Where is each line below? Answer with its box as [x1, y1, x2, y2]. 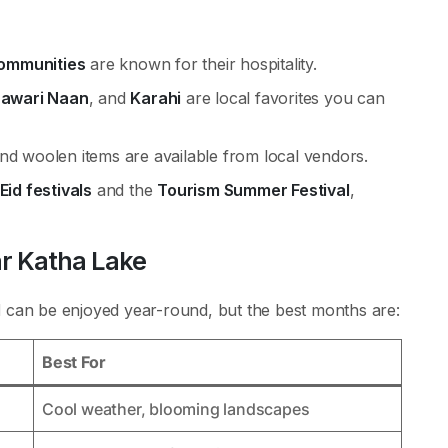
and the [92, 180, 158, 200]
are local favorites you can [181, 88, 385, 108]
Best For [42, 352, 106, 372]
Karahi [130, 88, 182, 108]
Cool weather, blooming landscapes [42, 399, 310, 419]
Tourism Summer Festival [157, 180, 350, 200]
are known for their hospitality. [85, 54, 317, 74]
